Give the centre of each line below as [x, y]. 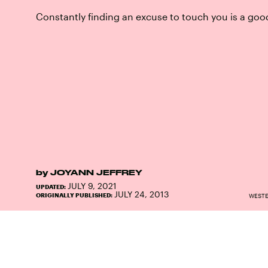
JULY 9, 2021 [92, 185]
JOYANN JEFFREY [96, 172]
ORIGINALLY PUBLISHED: [75, 195]
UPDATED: [52, 186]
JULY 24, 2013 [141, 194]
